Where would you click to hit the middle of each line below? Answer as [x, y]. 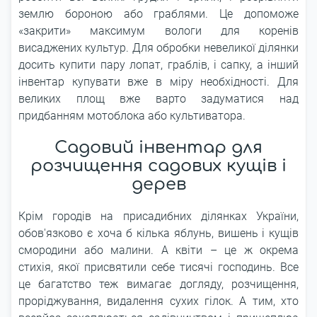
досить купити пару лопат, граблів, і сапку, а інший [158, 65]
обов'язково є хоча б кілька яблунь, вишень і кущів [158, 233]
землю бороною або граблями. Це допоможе [158, 14]
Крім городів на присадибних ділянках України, [158, 216]
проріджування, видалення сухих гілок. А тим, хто [158, 301]
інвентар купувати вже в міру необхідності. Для [158, 82]
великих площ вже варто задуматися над [158, 99]
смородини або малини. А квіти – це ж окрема [158, 250]
